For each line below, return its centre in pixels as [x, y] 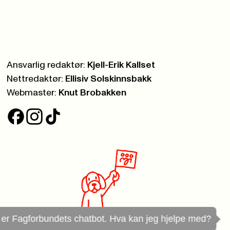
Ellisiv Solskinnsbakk [109, 79]
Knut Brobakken [93, 93]
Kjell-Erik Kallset [121, 65]
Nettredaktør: [35, 79]
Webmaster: [32, 93]
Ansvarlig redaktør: [46, 65]
